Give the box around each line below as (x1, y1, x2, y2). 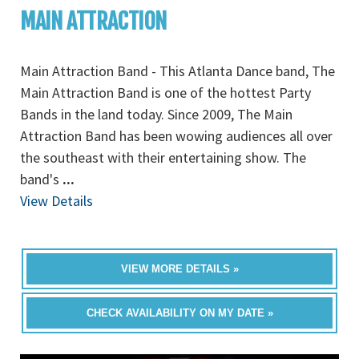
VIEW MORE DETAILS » (120, 263, 239, 275)
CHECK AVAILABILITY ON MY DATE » (86, 307, 273, 319)
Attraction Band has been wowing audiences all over (20, 127, 333, 145)
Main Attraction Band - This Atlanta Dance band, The (20, 62, 335, 80)
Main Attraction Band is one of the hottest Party (20, 83, 311, 102)
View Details (20, 192, 93, 210)
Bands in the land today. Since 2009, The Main (20, 105, 292, 123)
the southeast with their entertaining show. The (20, 148, 306, 167)
